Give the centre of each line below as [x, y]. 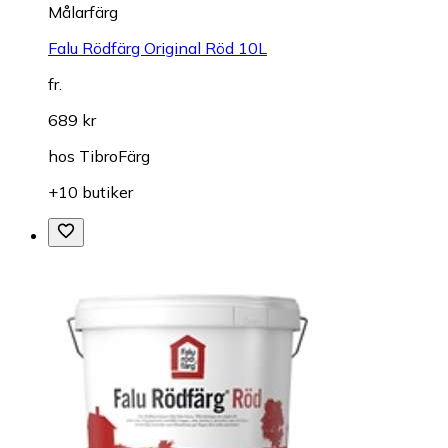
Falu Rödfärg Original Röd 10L [157, 47]
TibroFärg [114, 155]
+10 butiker [90, 191]
